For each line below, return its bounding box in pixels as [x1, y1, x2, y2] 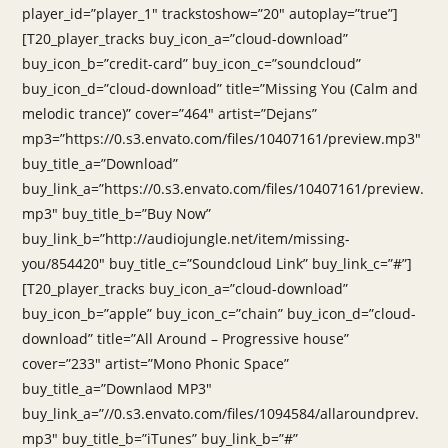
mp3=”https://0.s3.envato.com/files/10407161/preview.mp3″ [22, 129, 422, 148]
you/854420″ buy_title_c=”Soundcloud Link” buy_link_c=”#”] [22, 254, 413, 273]
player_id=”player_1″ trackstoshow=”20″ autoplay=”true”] [22, 4, 399, 23]
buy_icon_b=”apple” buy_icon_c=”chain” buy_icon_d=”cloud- [22, 304, 417, 323]
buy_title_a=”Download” [22, 154, 179, 173]
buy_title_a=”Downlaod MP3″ [22, 379, 213, 398]
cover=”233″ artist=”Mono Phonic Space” [22, 354, 290, 373]
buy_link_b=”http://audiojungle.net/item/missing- [22, 229, 351, 248]
